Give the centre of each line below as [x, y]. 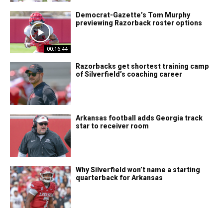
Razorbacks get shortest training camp [143, 66]
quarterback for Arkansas [119, 177]
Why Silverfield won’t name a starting [138, 169]
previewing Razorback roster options [139, 23]
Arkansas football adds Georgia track [139, 118]
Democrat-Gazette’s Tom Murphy [133, 15]
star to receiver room [112, 126]
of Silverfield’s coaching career [129, 74]
